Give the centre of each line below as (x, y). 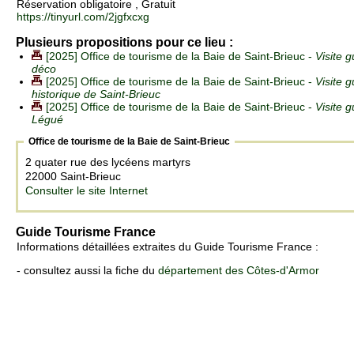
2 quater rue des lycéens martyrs (109, 162)
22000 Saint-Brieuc (75, 177)
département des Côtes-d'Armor (239, 271)
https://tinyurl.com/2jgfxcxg (83, 17)
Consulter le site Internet (87, 191)
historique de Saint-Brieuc (96, 94)
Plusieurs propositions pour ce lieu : (124, 43)
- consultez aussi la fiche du (87, 271)
